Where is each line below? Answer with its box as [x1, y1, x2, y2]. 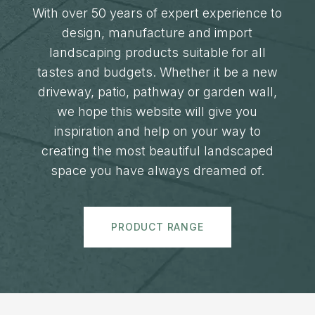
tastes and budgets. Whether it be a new [37, 65, 278, 80]
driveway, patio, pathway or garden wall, [37, 84, 277, 100]
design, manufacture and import [62, 25, 253, 41]
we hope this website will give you [57, 104, 258, 120]
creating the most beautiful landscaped [41, 143, 274, 159]
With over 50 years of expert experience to [32, 6, 283, 21]
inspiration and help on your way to [53, 124, 261, 139]
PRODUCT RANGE [111, 221, 204, 233]
